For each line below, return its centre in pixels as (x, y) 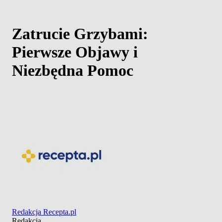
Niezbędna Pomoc (73, 71)
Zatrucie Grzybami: (80, 34)
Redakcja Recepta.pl (44, 212)
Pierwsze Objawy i (75, 52)
